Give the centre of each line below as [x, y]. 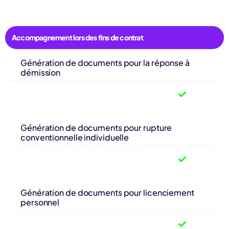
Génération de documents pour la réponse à [105, 62]
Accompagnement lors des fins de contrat [77, 37]
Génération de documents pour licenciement [107, 192]
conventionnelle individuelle [75, 137]
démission [41, 72]
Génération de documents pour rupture [96, 127]
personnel [40, 202]
